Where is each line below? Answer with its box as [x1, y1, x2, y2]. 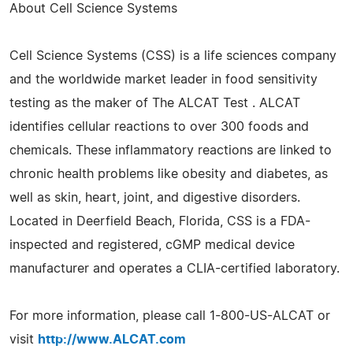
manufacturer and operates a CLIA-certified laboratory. [9, 262, 340, 275]
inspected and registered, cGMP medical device [9, 238, 295, 251]
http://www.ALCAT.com [38, 333, 186, 346]
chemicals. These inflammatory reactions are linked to [9, 143, 332, 157]
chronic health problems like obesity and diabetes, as [9, 167, 328, 180]
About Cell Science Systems [9, 2, 177, 15]
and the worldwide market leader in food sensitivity [9, 72, 318, 86]
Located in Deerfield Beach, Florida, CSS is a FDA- [9, 214, 310, 228]
